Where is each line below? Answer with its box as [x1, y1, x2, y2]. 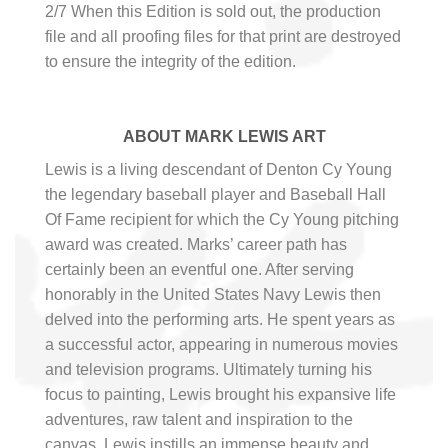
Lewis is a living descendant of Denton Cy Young [45, 161, 392, 179]
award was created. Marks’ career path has [45, 236, 347, 254]
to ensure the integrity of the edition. [45, 52, 296, 70]
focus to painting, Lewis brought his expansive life [45, 386, 396, 404]
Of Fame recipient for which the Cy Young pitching [45, 211, 399, 229]
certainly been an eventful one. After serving [45, 261, 354, 279]
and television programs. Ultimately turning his [45, 361, 372, 379]
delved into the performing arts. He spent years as [45, 311, 395, 329]
